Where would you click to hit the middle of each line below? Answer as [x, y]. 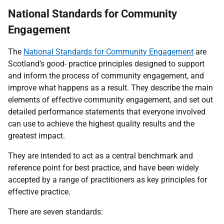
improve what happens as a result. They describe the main [110, 88]
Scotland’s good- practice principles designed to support [106, 64]
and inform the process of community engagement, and [106, 76]
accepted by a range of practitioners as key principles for [107, 180]
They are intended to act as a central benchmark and [100, 156]
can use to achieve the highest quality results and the [101, 124]
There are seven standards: [55, 212]
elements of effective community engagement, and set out [110, 100]
